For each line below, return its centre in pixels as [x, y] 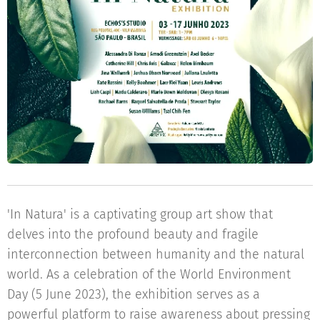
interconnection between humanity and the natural [156, 254]
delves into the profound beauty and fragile [133, 234]
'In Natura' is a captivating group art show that [140, 214]
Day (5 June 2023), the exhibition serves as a [134, 294]
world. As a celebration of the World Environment [149, 274]
